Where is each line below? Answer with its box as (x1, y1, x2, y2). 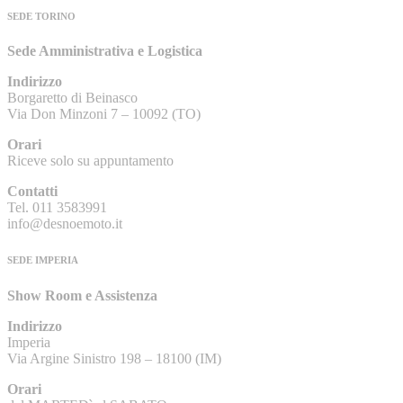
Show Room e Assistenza (7, 288, 157, 304)
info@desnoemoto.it (7, 216, 122, 232)
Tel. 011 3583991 (7, 200, 107, 216)
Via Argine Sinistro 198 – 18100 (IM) (7, 351, 221, 367)
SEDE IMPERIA (7, 255, 78, 266)
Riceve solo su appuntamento (7, 153, 174, 169)
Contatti (7, 184, 58, 200)
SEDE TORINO (7, 10, 76, 22)
